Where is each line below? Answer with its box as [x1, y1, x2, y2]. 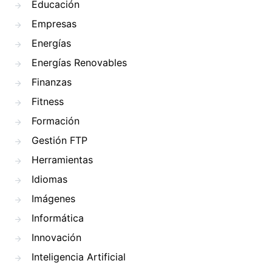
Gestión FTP [32, 134, 87, 146]
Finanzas [32, 76, 72, 88]
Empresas [32, 18, 76, 30]
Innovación [32, 231, 81, 243]
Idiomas [32, 173, 67, 185]
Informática [32, 212, 84, 224]
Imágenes [32, 192, 75, 205]
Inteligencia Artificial [32, 251, 126, 263]
